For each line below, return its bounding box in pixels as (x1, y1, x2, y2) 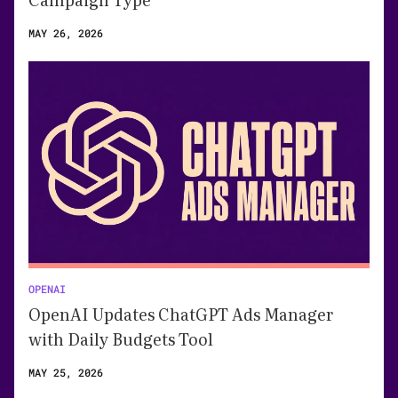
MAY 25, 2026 (28, 365, 103, 380)
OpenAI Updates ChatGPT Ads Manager (28, 302, 333, 327)
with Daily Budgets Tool (28, 327, 213, 352)
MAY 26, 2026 (28, 26, 103, 41)
